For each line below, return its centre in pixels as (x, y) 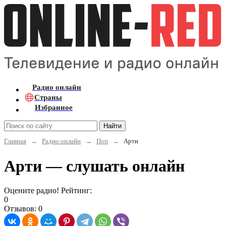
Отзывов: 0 (23, 209)
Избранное (54, 107)
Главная (15, 141)
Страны (48, 97)
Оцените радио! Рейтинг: (48, 191)
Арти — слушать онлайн (94, 166)
